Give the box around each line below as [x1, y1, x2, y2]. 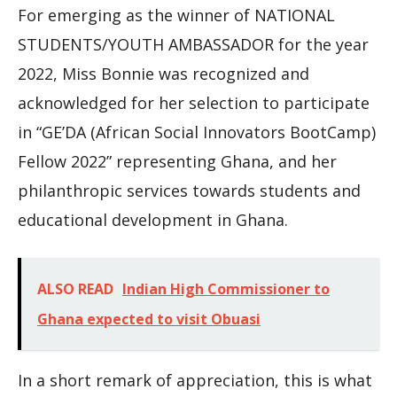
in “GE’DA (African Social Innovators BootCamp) [18, 121, 376, 143]
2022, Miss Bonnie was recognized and [18, 62, 309, 84]
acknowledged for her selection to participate [18, 91, 370, 113]
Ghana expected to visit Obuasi [37, 308, 261, 329]
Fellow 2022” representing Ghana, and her [18, 150, 337, 172]
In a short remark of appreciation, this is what [18, 369, 372, 391]
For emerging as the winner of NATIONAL [18, 4, 335, 26]
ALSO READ [37, 278, 113, 299]
